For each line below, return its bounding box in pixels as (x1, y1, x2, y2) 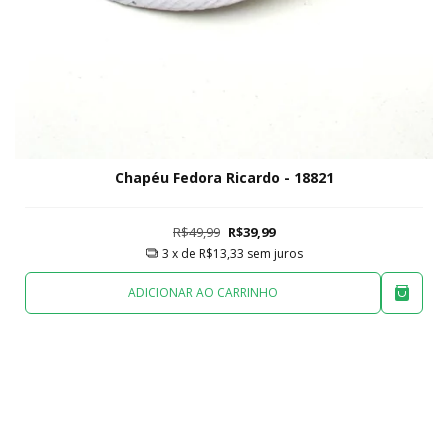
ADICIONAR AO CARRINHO (128, 284, 278, 302)
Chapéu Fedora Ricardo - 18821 (114, 167, 334, 187)
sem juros (246, 244, 303, 262)
